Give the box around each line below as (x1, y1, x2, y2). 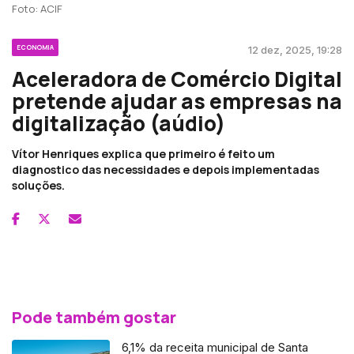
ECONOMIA (17, 42, 54, 51)
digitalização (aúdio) (12, 108, 225, 137)
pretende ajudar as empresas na (12, 86, 342, 115)
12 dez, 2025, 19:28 (248, 43, 342, 56)
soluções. (12, 177, 67, 193)
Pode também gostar (12, 306, 176, 328)
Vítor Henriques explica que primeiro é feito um (12, 145, 275, 161)
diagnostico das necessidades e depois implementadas (12, 161, 319, 177)
